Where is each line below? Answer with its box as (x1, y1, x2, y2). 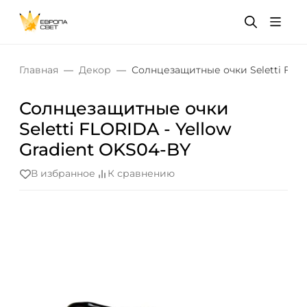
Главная (19, 64, 58, 76)
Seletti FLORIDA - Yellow (19, 119, 232, 139)
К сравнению (108, 167, 175, 180)
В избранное (31, 167, 95, 180)
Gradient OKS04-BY (19, 139, 191, 160)
